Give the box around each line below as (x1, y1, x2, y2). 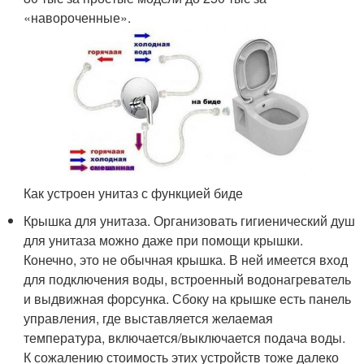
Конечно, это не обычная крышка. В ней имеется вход (24, 249, 349, 269)
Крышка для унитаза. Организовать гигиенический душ (24, 210, 356, 230)
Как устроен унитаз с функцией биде (24, 183, 244, 202)
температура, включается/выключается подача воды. (24, 327, 346, 347)
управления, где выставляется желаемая (24, 308, 274, 327)
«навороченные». (24, 8, 132, 27)
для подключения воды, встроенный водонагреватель (24, 269, 352, 288)
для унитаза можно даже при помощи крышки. (24, 230, 304, 249)
